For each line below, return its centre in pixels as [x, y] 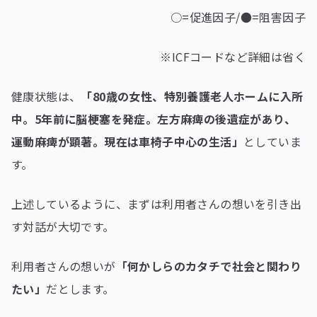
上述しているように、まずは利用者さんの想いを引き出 [156, 204]
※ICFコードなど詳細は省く [233, 57]
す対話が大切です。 [63, 227]
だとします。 [80, 289]
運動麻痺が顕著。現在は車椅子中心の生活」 [127, 142]
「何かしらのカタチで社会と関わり [209, 266]
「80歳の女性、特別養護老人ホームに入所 [192, 97]
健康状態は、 [46, 97]
